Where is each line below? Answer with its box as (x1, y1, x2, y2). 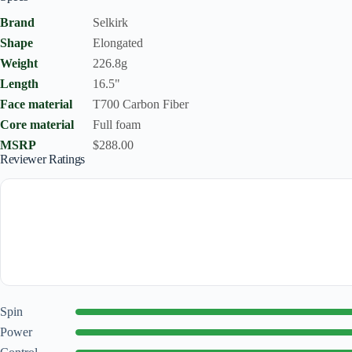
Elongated (93, 35, 143, 49)
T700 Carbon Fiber (93, 97, 189, 111)
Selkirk (93, 15, 128, 29)
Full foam (93, 117, 141, 131)
